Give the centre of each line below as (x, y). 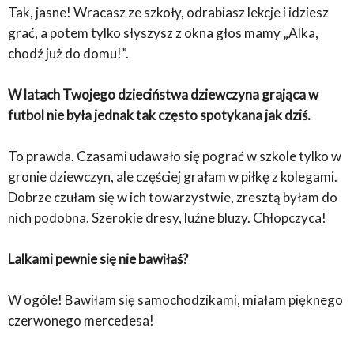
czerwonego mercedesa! (81, 321)
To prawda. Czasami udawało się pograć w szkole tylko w (175, 156)
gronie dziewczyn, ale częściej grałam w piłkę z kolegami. (173, 177)
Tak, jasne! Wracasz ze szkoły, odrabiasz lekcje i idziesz (168, 13)
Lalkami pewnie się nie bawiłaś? (98, 259)
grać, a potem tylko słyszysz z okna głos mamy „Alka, (163, 33)
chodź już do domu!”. (68, 54)
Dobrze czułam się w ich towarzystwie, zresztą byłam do (173, 198)
